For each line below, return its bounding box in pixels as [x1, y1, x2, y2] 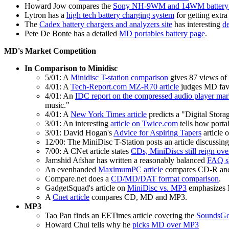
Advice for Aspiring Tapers [113, 128, 201, 138]
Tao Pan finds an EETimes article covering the [45, 211, 196, 220]
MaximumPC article [98, 165, 163, 174]
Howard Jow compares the [25, 2, 113, 11]
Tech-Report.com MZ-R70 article [71, 82, 179, 91]
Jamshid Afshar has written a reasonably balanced [45, 156, 207, 165]
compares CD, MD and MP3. [89, 193, 187, 202]
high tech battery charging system [66, 11, 174, 20]
